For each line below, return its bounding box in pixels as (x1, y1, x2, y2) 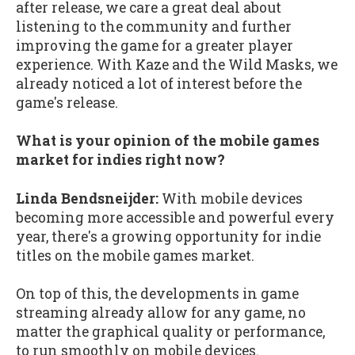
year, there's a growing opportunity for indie (16, 227, 321, 246)
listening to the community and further (16, 17, 292, 36)
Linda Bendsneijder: (16, 189, 158, 208)
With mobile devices (158, 189, 303, 208)
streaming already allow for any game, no (16, 303, 306, 323)
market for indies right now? (16, 151, 225, 170)
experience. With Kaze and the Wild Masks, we (16, 55, 338, 74)
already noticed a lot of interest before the (16, 74, 302, 93)
